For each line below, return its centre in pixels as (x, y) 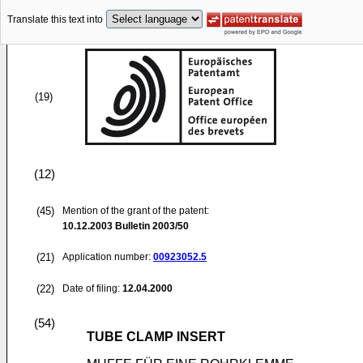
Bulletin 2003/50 (151, 226)
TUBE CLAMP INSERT (156, 337)
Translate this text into (55, 20)
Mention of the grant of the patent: (136, 211)
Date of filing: (91, 288)
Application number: (108, 257)
